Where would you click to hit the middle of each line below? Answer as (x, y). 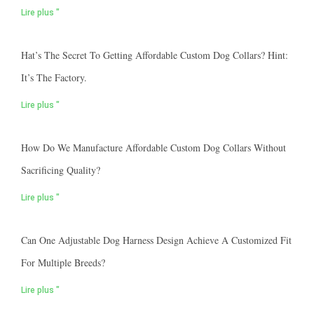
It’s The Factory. (54, 78)
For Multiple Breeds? (63, 263)
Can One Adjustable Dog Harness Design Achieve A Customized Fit (156, 240)
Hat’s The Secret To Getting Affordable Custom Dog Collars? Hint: (155, 55)
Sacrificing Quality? (61, 170)
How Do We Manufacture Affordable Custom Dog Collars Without (153, 148)
